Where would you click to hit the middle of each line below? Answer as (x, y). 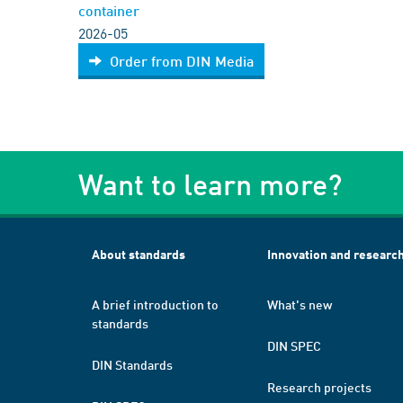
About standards (139, 254)
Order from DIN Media (182, 61)
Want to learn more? (210, 184)
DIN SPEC (294, 345)
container (109, 10)
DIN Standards (132, 364)
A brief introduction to (155, 304)
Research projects (319, 387)
